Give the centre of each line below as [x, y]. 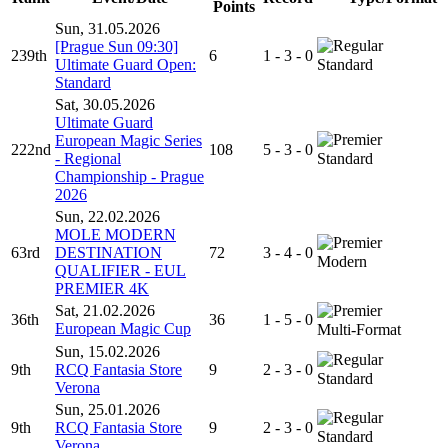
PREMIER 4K [102, 288]
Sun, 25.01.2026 [107, 409]
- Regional [88, 158]
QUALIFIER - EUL [120, 270]
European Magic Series [128, 140]
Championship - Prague [129, 176]
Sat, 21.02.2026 [105, 310]
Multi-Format [359, 329]
